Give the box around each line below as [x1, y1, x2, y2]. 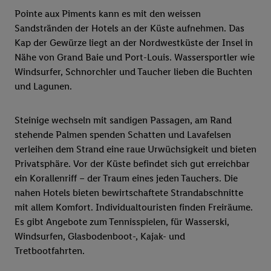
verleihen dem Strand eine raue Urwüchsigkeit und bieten [15, 143, 256, 155]
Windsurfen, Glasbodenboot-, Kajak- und [15, 230, 185, 243]
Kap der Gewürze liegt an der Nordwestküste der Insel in [15, 37, 253, 49]
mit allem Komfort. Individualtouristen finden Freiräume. [15, 201, 253, 214]
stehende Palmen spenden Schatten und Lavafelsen [15, 129, 231, 141]
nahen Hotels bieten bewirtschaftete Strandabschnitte [15, 187, 243, 199]
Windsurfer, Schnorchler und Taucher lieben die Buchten [15, 66, 252, 78]
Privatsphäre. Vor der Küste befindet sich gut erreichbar [15, 158, 250, 170]
